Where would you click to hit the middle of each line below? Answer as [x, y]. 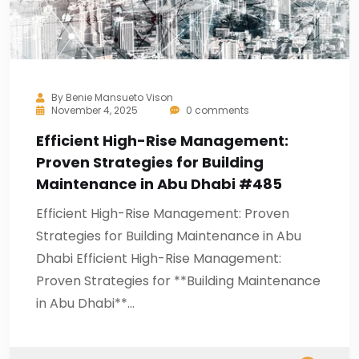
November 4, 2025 [95, 110]
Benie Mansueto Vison [119, 97]
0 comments [216, 110]
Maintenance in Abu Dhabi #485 [159, 184]
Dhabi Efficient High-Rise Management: [159, 258]
